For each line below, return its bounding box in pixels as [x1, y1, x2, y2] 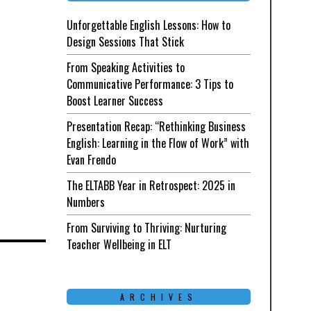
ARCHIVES [119, 291, 198, 303]
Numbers [67, 194, 105, 211]
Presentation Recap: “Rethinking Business [67, 118, 246, 135]
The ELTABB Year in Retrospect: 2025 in [67, 177, 235, 194]
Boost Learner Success [67, 92, 163, 110]
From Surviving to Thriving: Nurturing [67, 219, 226, 237]
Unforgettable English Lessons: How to [67, 17, 230, 34]
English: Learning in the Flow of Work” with [67, 135, 249, 152]
